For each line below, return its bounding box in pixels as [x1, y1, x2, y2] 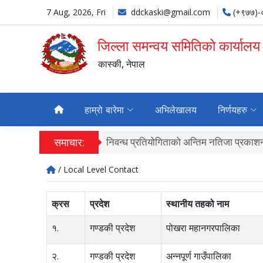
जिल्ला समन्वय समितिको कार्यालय [97, 38, 261, 55]
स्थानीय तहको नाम [166, 197, 230, 210]
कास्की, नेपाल [98, 58, 146, 70]
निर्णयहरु [218, 104, 248, 116]
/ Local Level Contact [58, 164, 139, 175]
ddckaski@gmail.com [129, 6, 213, 18]
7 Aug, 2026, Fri [46, 6, 106, 18]
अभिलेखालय [155, 104, 197, 116]
